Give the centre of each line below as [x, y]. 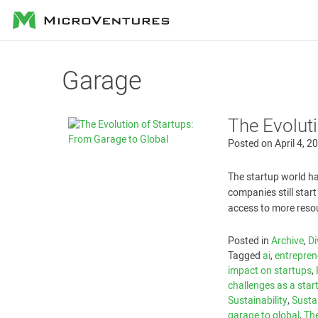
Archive [288, 241]
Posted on [252, 144]
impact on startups [270, 271]
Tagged [246, 256]
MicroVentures [53, 17]
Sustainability [258, 301]
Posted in [250, 241]
